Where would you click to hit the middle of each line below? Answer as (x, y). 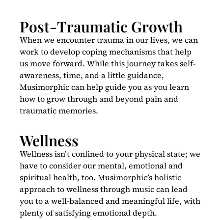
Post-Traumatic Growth (101, 26)
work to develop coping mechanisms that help (106, 51)
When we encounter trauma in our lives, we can (109, 40)
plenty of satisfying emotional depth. (88, 213)
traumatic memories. (59, 110)
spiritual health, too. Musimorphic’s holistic (100, 178)
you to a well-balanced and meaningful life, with (110, 201)
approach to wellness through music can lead (104, 189)
